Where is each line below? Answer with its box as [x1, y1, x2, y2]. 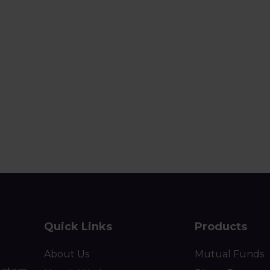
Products [194, 220, 247, 233]
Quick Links [43, 220, 112, 233]
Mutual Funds [194, 248, 264, 260]
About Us [43, 248, 89, 260]
